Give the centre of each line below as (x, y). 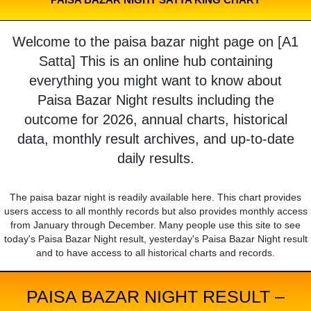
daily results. (155, 159)
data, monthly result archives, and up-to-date (155, 139)
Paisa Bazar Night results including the (155, 100)
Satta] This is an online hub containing (155, 61)
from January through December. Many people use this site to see (155, 225)
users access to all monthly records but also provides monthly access (155, 211)
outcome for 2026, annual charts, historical (155, 120)
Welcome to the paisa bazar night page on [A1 (155, 42)
